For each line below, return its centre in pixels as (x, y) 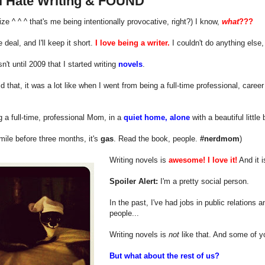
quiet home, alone (157, 117)
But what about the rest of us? (164, 256)
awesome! (187, 160)
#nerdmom (220, 138)
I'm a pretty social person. (203, 181)
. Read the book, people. (157, 138)
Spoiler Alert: (134, 181)
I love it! (222, 160)
